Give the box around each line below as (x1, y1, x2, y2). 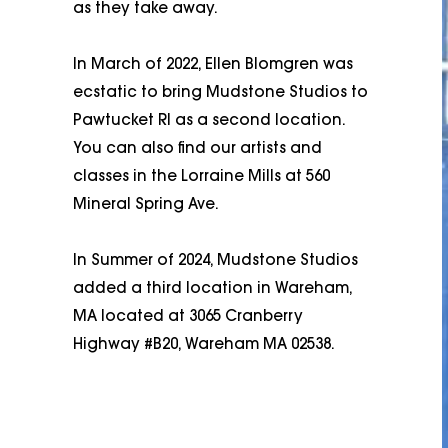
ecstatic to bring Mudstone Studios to (72, 85, 368, 101)
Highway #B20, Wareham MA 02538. (72, 337, 335, 353)
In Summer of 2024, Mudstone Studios (72, 253, 358, 269)
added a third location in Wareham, (72, 281, 352, 297)
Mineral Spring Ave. (72, 197, 223, 213)
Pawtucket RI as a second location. (72, 113, 345, 129)
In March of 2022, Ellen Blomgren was (72, 57, 353, 73)
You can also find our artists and (72, 141, 322, 157)
